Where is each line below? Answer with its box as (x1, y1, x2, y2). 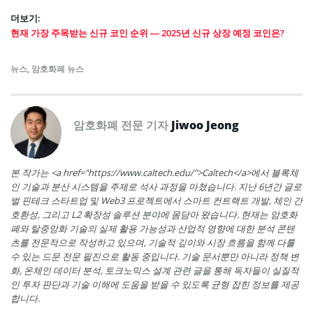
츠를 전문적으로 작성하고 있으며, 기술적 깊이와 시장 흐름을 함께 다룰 (10, 236, 295, 249)
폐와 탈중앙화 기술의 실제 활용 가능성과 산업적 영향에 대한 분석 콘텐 (10, 222, 295, 235)
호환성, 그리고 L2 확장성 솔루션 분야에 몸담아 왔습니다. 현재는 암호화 (10, 208, 298, 221)
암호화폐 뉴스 (31, 63, 84, 75)
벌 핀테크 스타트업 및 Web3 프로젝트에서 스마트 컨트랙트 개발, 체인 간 (10, 194, 303, 208)
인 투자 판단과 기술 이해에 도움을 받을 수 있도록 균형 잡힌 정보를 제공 (10, 278, 299, 291)
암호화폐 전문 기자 (73, 117, 171, 133)
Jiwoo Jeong (171, 117, 239, 133)
